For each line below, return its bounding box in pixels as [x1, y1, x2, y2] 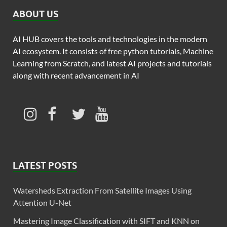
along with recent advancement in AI [13, 70, 139, 80]
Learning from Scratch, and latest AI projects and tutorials [13, 58, 212, 68]
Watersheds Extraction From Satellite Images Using [13, 185, 192, 195]
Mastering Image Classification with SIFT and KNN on [13, 215, 200, 225]
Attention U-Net [13, 197, 71, 207]
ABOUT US [13, 8, 58, 19]
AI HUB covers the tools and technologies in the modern [13, 33, 207, 44]
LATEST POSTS [13, 160, 77, 171]
